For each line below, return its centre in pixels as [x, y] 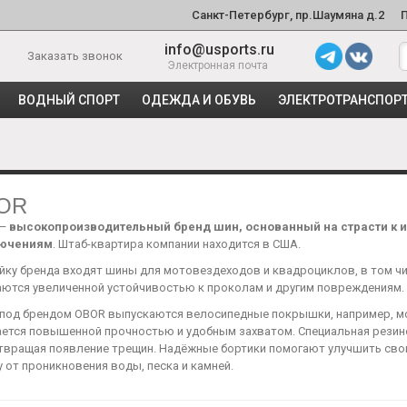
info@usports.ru [219, 50]
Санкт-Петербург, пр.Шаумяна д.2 [288, 15]
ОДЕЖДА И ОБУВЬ [199, 100]
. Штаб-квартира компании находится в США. [177, 244]
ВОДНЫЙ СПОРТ [69, 100]
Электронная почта [216, 65]
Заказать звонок [75, 56]
